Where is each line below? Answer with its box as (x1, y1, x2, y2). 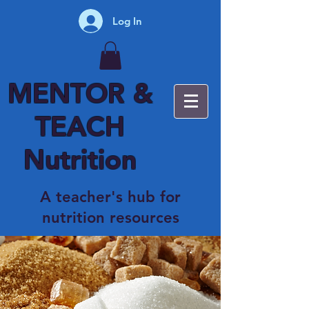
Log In (112, 14, 143, 28)
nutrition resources (41, 208, 179, 227)
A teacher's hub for (40, 187, 181, 206)
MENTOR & (7, 76, 153, 110)
